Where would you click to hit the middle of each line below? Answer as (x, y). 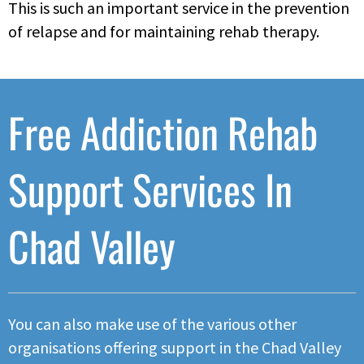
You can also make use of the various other (152, 324)
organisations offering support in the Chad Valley (175, 348)
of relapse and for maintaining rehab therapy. (164, 31)
